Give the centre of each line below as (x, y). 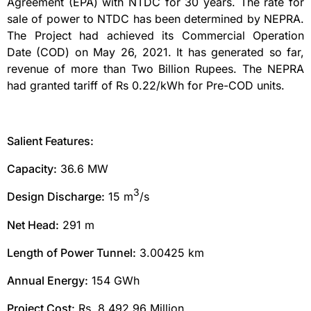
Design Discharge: (56, 197)
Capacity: (32, 169)
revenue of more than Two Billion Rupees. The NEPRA (155, 69)
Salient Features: (50, 141)
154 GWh (114, 281)
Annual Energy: (48, 281)
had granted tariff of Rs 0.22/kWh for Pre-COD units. (148, 86)
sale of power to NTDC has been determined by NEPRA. (155, 19)
